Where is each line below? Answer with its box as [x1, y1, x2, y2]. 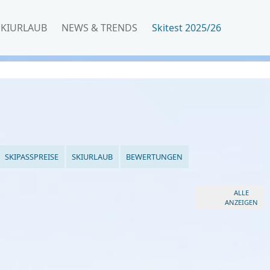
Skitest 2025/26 [152, 21, 224, 34]
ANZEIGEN [225, 197, 258, 207]
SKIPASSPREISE [4, 151, 58, 162]
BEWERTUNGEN [126, 151, 183, 162]
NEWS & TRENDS [61, 21, 137, 34]
